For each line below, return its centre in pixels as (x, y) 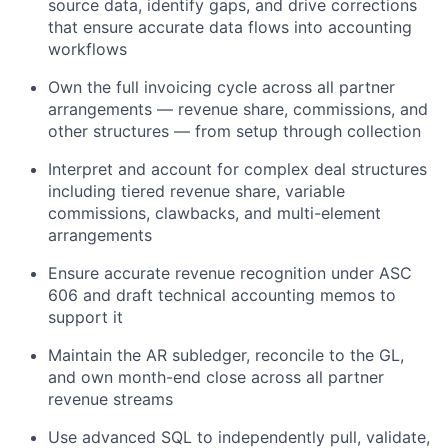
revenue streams (110, 398)
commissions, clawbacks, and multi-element (214, 212)
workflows (87, 48)
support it (85, 316)
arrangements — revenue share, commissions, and (238, 108)
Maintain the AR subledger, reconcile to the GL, (226, 354)
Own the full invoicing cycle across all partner (221, 86)
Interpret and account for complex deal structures (237, 168)
